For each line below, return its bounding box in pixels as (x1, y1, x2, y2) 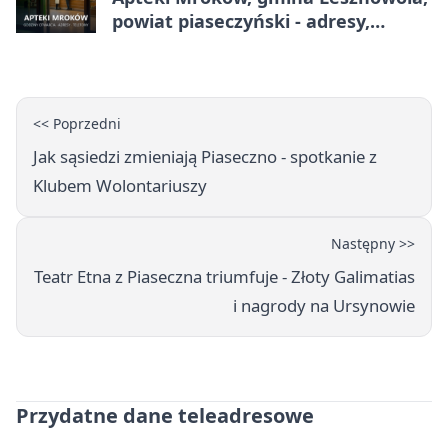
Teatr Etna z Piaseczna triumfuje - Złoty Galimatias (34, 265, 415, 289)
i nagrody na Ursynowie (233, 294, 415, 318)
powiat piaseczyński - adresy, (112, 9, 370, 34)
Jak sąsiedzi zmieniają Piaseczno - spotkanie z (33, 145, 377, 169)
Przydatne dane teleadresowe (16, 402, 314, 430)
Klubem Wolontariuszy (33, 174, 207, 198)
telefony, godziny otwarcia (112, 33, 348, 58)
